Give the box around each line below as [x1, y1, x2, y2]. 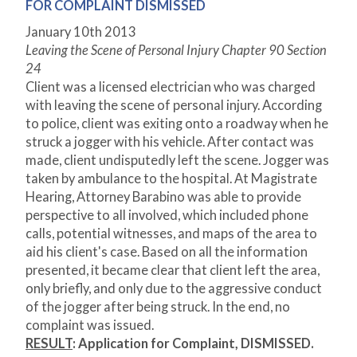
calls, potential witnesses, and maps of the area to [25, 226, 317, 242]
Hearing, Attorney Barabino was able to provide [25, 189, 301, 206]
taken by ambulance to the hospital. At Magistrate [25, 171, 317, 187]
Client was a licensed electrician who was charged [25, 79, 316, 96]
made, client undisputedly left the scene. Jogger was [25, 152, 329, 169]
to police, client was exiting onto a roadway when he [25, 116, 328, 132]
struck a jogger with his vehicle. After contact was [25, 134, 314, 151]
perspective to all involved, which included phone [25, 207, 308, 224]
